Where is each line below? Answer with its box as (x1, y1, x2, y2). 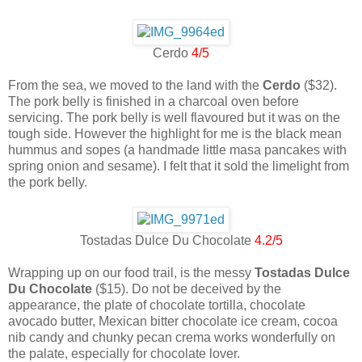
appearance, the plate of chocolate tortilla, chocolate (8, 298, 305, 313)
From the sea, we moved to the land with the (8, 78, 263, 93)
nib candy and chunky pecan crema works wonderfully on (8, 330, 335, 345)
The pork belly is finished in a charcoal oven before (8, 95, 299, 109)
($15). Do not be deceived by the (92, 282, 281, 297)
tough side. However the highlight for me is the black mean (8, 127, 342, 141)
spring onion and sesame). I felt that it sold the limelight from (8, 159, 349, 174)
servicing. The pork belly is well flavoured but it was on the (8, 111, 340, 125)
